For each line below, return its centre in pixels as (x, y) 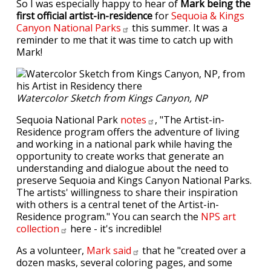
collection (38, 229)
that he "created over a (193, 250)
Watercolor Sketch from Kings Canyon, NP (113, 98)
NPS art (218, 217)
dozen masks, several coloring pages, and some (124, 263)
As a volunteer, (51, 250)
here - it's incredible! (115, 229)
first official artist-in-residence (84, 16)
